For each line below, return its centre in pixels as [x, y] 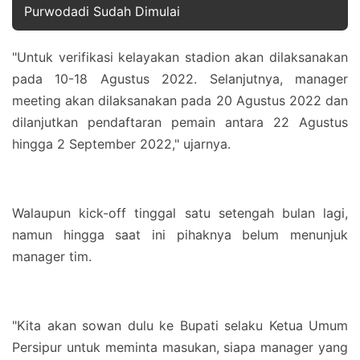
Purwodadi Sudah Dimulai [102, 11]
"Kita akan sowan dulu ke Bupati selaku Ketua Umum [180, 325]
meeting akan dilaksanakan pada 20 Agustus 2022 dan [180, 100]
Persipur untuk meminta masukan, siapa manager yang [180, 347]
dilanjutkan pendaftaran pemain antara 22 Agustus [180, 122]
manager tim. [52, 256]
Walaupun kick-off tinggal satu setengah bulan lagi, [180, 213]
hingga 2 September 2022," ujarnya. [121, 144]
